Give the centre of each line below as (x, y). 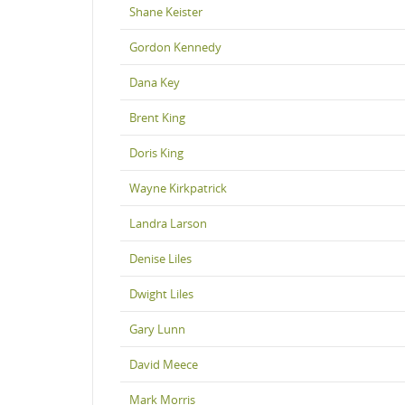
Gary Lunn (157, 329)
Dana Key (155, 82)
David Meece (164, 364)
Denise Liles (160, 258)
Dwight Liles (161, 293)
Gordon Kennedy (175, 47)
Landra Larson (168, 223)
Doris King (156, 152)
